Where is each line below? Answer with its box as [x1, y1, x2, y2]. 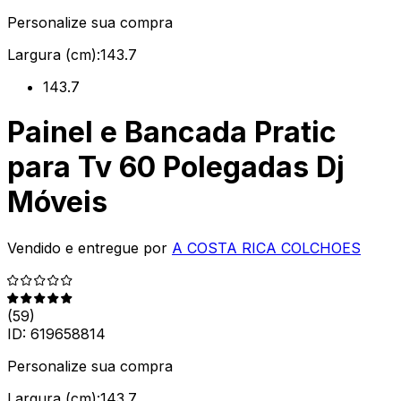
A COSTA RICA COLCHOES [172, 238, 361, 257]
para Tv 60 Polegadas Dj [7, 149, 345, 185]
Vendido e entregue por [7, 238, 167, 257]
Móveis [7, 184, 107, 220]
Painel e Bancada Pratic [7, 115, 337, 150]
